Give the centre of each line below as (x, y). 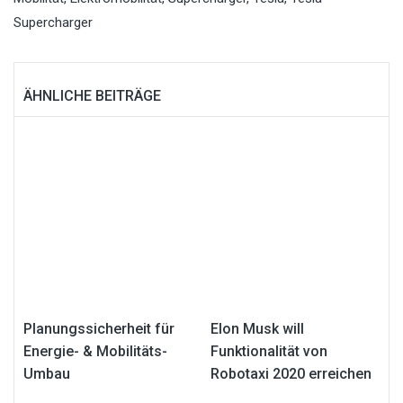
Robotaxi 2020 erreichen (291, 374)
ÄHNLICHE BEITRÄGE (92, 96)
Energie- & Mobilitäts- (95, 352)
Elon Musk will (257, 329)
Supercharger (53, 23)
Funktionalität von (269, 352)
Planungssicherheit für (99, 329)
